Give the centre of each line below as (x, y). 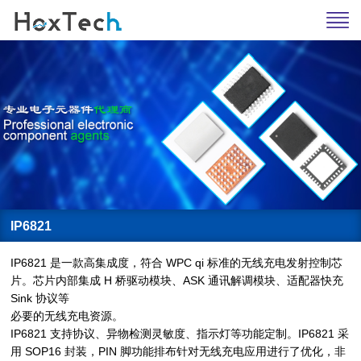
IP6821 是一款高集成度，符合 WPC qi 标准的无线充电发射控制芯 (177, 263)
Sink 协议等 (40, 298)
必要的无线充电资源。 (67, 316)
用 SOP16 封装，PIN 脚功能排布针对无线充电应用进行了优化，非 (178, 351)
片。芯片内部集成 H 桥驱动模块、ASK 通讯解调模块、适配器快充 (177, 280)
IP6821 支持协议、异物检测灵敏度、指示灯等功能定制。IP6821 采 (180, 334)
